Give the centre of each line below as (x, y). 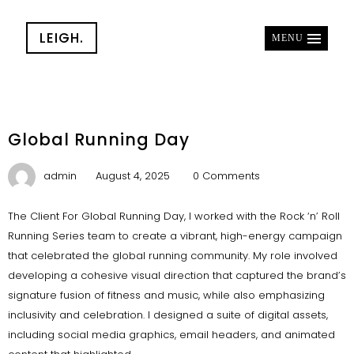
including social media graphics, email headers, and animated (171, 334)
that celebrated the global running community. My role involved (172, 255)
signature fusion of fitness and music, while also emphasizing (166, 295)
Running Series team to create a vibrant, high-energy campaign (175, 235)
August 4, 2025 (132, 175)
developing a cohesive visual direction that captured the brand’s (177, 275)
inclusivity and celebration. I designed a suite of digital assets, (168, 314)
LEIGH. (61, 38)
